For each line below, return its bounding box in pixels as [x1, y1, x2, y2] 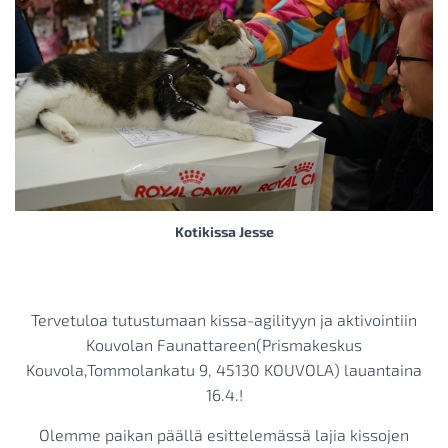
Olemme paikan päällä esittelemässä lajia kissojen [39, 424, 409, 444]
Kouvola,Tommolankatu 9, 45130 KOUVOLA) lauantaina [26, 359, 422, 379]
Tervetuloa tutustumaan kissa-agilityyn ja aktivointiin [31, 309, 417, 329]
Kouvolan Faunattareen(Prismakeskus [86, 334, 362, 354]
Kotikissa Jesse [174, 222, 274, 240]
